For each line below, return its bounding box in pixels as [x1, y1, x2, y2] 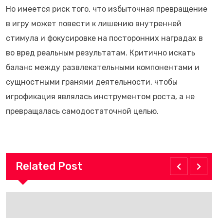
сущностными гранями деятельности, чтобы [6, 77, 178, 87]
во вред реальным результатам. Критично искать [6, 48, 195, 57]
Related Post [16, 160, 82, 173]
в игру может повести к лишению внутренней [6, 19, 182, 28]
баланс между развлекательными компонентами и [6, 63, 200, 72]
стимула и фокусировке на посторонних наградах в [6, 34, 203, 43]
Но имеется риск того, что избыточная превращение [6, 4, 207, 14]
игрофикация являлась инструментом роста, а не [6, 92, 195, 101]
